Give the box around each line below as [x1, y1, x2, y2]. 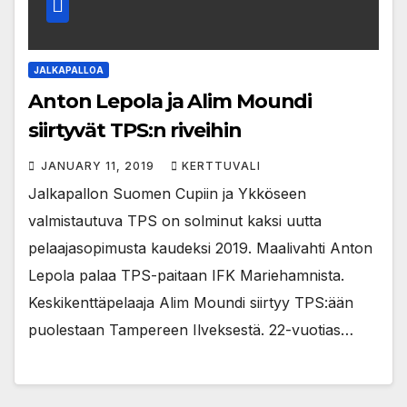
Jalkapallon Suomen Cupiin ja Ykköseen [28, 184, 306, 203]
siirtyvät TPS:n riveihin [28, 117, 242, 143]
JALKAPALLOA [34, 64, 104, 75]
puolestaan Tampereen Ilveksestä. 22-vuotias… [28, 320, 353, 339]
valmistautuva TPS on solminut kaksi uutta [28, 211, 322, 230]
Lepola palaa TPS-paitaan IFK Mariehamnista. [28, 265, 344, 284]
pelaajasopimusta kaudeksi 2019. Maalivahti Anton [28, 238, 372, 257]
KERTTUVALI [182, 158, 261, 173]
